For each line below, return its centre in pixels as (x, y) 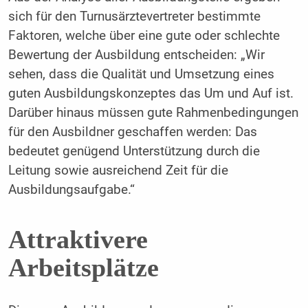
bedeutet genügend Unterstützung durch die (134, 152)
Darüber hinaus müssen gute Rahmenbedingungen (153, 113)
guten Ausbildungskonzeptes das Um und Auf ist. (151, 94)
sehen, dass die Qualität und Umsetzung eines (141, 75)
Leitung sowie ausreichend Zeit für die (118, 171)
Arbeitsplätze (83, 267)
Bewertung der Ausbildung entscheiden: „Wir (136, 55)
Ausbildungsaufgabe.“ (71, 190)
